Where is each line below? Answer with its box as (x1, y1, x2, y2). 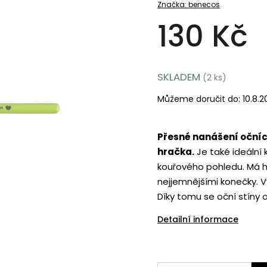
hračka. (157, 145, 195, 158)
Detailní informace (157, 213, 239, 225)
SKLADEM (157, 70, 201, 84)
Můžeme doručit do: (157, 93, 241, 105)
